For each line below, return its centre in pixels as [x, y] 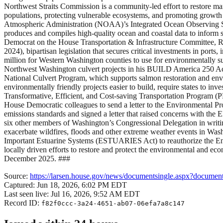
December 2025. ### [37, 158]
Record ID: [23, 203]
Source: [17, 176]
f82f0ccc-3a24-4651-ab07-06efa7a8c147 [113, 203]
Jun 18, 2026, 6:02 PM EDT [82, 185]
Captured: [20, 185]
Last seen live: [27, 194]
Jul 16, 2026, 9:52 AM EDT [95, 194]
